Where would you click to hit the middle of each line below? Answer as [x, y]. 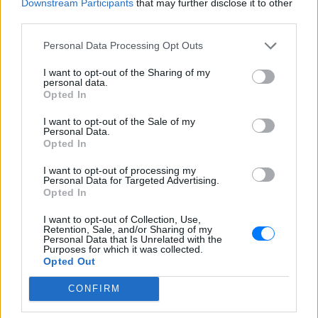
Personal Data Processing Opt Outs [123, 45]
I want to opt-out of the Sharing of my [127, 72]
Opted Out [70, 261]
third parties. [49, 17]
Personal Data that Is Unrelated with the [133, 239]
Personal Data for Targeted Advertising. [131, 180]
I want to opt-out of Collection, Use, [122, 219]
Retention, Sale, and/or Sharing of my [128, 229]
